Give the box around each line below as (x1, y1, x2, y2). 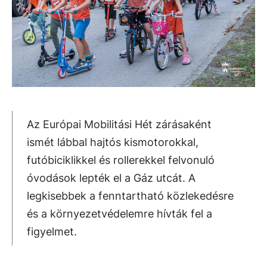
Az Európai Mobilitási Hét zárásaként (27, 117, 212, 131)
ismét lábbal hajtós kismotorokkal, (27, 135, 198, 148)
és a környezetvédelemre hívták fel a (27, 207, 212, 220)
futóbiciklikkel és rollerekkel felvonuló (27, 153, 215, 166)
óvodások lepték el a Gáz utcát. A (27, 171, 195, 184)
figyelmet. (27, 225, 77, 238)
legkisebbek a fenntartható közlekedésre (27, 189, 234, 202)
